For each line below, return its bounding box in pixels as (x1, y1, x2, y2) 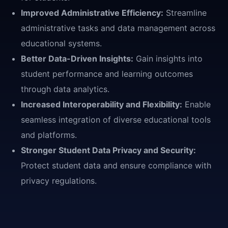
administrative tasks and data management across (21, 22, 215, 33)
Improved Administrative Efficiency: (21, 7, 163, 18)
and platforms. (21, 129, 77, 140)
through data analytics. (21, 83, 109, 94)
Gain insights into (133, 53, 203, 64)
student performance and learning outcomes (21, 68, 193, 79)
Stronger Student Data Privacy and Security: (21, 145, 196, 155)
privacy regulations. (21, 175, 97, 186)
